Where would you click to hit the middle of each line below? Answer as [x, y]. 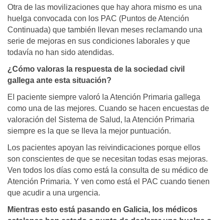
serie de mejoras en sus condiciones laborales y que [99, 41]
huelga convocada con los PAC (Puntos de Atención [98, 19]
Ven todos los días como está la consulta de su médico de [108, 170]
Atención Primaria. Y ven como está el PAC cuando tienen [109, 182]
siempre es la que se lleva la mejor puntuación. [89, 131]
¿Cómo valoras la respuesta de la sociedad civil [96, 69]
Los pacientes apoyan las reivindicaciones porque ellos [104, 148]
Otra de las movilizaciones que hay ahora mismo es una [105, 7]
